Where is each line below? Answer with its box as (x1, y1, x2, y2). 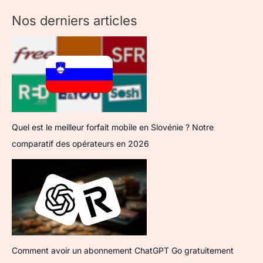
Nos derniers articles (12, 13, 137, 28)
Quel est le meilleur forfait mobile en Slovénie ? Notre (12, 122, 214, 133)
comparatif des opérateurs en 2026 (12, 139, 149, 149)
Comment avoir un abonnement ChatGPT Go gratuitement (12, 245, 234, 255)
